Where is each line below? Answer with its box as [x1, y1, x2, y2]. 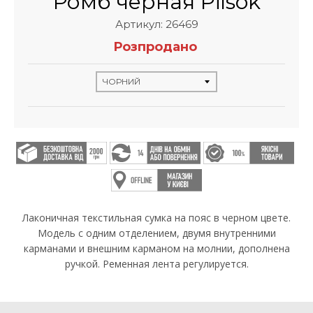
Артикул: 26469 [115, 17, 198, 31]
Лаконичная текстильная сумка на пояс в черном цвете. [22, 211, 291, 225]
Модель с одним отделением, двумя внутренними [37, 226, 276, 240]
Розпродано [113, 38, 197, 54]
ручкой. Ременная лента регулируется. [64, 257, 249, 271]
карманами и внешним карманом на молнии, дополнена [23, 242, 290, 256]
